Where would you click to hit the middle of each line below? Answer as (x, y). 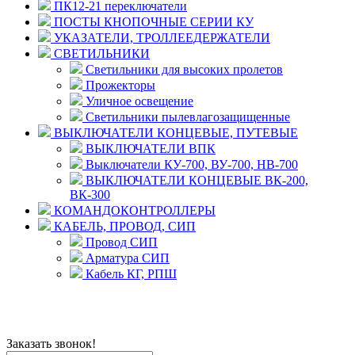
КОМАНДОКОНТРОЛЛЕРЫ (133, 211)
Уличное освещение (138, 101)
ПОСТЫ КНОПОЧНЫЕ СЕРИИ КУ (152, 22)
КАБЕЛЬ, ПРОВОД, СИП (123, 227)
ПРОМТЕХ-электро (61, 315)
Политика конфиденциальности (93, 330)
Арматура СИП (126, 258)
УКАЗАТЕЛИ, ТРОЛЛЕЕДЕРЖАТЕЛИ (160, 38)
